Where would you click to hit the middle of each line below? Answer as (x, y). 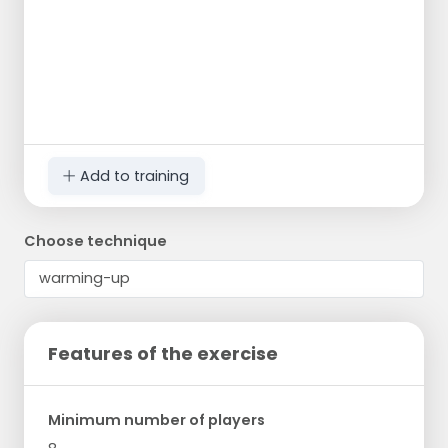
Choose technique (95, 240)
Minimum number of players (156, 419)
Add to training (133, 175)
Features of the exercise (163, 353)
